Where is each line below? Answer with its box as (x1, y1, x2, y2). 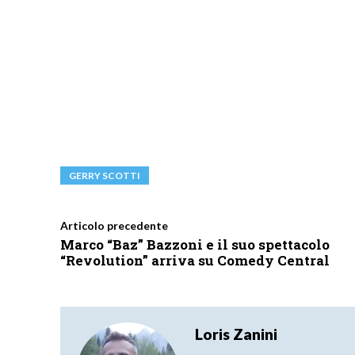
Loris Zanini (195, 325, 277, 344)
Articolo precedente (60, 219, 168, 233)
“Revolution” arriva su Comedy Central (60, 251, 330, 270)
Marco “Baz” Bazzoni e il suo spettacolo (60, 235, 330, 254)
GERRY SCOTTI (69, 170, 140, 182)
